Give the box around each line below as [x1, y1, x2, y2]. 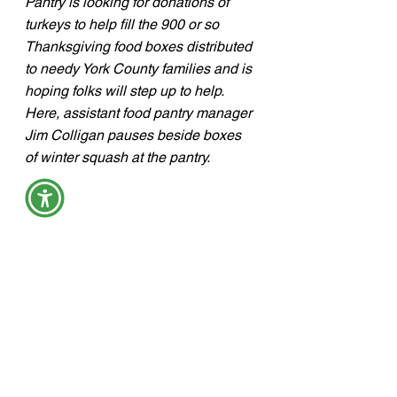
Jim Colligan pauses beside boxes [25, 127, 245, 144]
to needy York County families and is [25, 60, 255, 78]
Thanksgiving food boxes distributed [25, 38, 255, 56]
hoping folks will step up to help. [25, 82, 230, 100]
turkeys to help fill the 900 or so [25, 16, 222, 34]
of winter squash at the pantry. [25, 149, 210, 167]
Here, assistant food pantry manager [25, 105, 255, 122]
